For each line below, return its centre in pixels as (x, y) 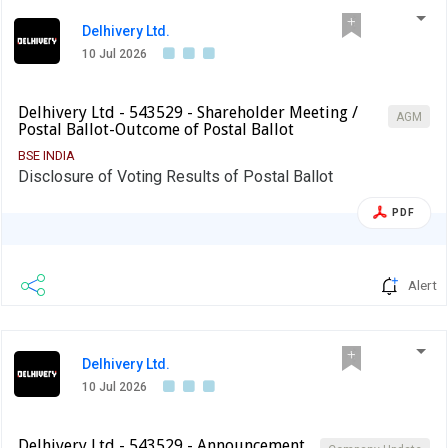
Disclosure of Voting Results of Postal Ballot (175, 176)
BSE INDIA (46, 155)
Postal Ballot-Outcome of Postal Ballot (156, 129)
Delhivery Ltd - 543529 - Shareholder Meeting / (188, 112)
